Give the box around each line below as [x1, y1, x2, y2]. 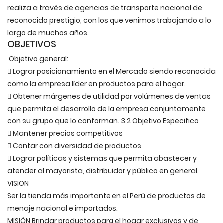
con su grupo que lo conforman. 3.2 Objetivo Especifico [7, 116, 199, 126]
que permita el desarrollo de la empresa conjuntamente [7, 104, 206, 113]
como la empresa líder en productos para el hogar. [7, 79, 186, 89]
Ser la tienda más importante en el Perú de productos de [7, 191, 206, 201]
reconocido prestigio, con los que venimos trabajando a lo [7, 15, 211, 25]
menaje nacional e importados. [7, 203, 118, 213]
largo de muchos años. [7, 28, 92, 38]
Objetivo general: [7, 54, 68, 64]
